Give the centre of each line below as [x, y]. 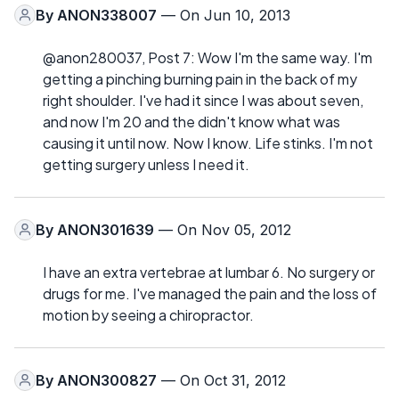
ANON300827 [107, 380]
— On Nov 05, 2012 [223, 229]
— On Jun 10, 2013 [224, 15]
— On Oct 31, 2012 [221, 380]
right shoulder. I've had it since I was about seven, [203, 100]
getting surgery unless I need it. [146, 164]
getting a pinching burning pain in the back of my [200, 78]
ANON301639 [106, 229]
